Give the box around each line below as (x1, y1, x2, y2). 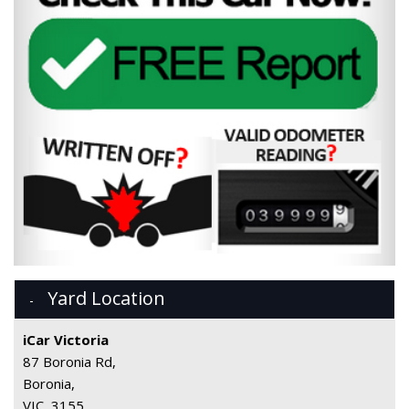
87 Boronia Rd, (23, 351, 116, 371)
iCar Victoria (23, 330, 109, 349)
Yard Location (47, 285, 165, 310)
